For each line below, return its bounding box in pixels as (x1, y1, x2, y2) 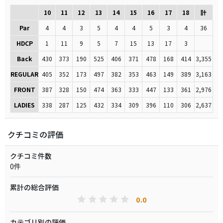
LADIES (14, 101, 35, 109)
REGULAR (10, 70, 38, 78)
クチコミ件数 (10, 151, 52, 161)
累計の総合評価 (10, 182, 59, 192)
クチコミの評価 (7, 128, 63, 140)
